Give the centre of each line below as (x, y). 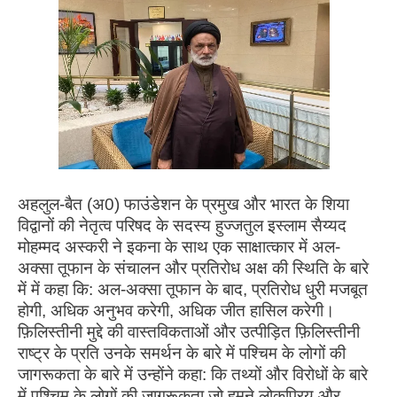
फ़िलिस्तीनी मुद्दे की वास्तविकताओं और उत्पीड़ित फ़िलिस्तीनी (189, 332)
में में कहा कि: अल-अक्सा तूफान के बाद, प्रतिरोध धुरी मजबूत (193, 290)
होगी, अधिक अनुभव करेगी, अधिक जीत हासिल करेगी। (176, 311)
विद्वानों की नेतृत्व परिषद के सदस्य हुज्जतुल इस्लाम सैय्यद (182, 226)
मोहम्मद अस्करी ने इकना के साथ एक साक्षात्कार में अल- (179, 247)
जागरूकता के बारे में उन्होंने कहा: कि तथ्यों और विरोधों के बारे (193, 375)
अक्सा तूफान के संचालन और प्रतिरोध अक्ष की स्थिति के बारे (193, 269)
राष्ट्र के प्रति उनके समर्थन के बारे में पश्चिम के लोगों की (182, 354)
